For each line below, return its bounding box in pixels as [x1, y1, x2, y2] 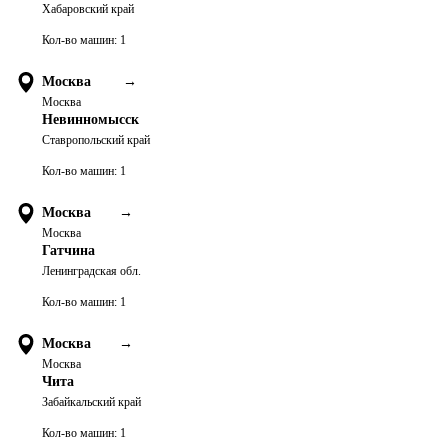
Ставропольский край [42, 133, 150, 147]
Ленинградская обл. [42, 264, 141, 278]
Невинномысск [42, 112, 139, 127]
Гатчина [42, 243, 95, 258]
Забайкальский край [42, 395, 141, 409]
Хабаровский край [42, 2, 134, 16]
